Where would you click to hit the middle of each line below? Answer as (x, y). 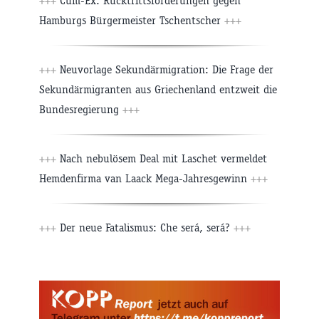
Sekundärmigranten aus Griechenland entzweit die (158, 89)
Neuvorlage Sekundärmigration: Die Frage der (165, 69)
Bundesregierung (81, 109)
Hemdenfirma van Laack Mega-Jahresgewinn (145, 178)
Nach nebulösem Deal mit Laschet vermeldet (162, 158)
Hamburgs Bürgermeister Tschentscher (132, 20)
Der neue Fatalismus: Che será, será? (145, 227)
